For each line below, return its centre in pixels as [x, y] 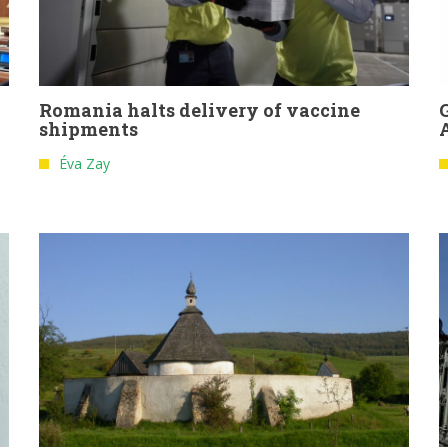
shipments [88, 129]
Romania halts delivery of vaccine [199, 110]
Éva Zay [84, 164]
